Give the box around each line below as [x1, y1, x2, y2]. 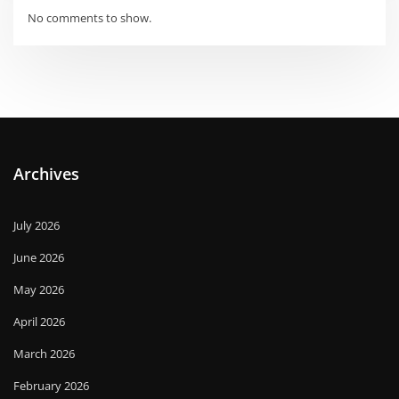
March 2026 [13, 345, 75, 362]
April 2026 [13, 313, 65, 330]
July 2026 [13, 216, 60, 233]
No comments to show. [28, 9, 152, 26]
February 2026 [13, 377, 89, 394]
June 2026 [13, 248, 64, 265]
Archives [13, 163, 79, 185]
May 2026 [13, 281, 64, 297]
